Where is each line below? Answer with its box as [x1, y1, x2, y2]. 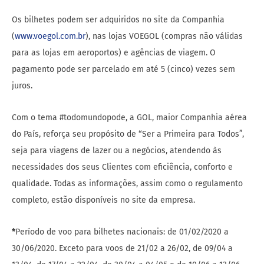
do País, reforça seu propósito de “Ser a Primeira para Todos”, [12, 129, 244, 140]
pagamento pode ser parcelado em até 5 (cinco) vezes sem [12, 64, 235, 75]
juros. [12, 81, 32, 91]
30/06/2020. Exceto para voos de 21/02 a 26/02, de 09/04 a [12, 243, 233, 254]
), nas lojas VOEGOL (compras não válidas [85, 31, 243, 42]
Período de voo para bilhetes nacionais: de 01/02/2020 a [15, 227, 229, 237]
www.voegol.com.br [15, 31, 85, 42]
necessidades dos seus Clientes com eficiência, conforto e [12, 162, 233, 173]
